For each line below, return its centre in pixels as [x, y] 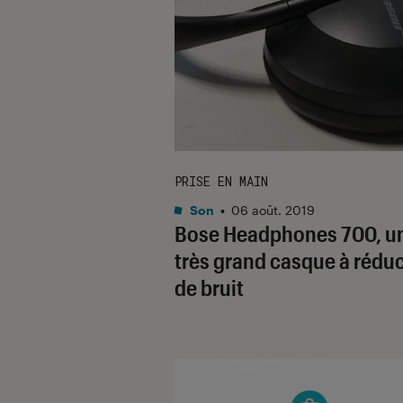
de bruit [209, 287]
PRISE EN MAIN [221, 181]
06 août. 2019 [273, 210]
